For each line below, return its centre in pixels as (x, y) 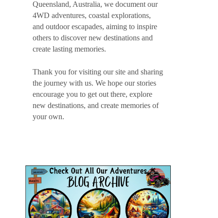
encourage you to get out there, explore (92, 94)
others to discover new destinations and (93, 38)
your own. (48, 117)
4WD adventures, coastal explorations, (92, 15)
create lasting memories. (69, 49)
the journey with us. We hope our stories (94, 83)
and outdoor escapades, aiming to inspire (95, 27)
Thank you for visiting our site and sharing (98, 72)
